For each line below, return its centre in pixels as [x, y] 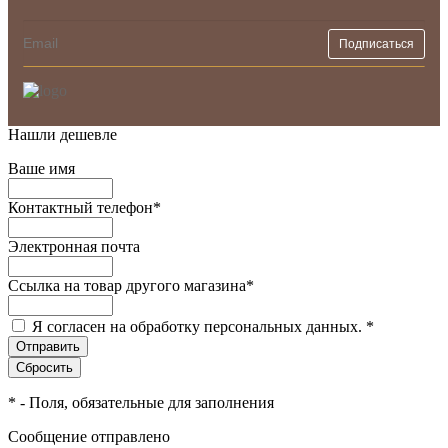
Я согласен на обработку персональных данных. [199, 327]
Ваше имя [41, 169]
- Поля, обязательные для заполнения [145, 403]
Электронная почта [74, 247]
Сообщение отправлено [89, 437]
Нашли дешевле [62, 135]
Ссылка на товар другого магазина [127, 286]
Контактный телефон [80, 208]
